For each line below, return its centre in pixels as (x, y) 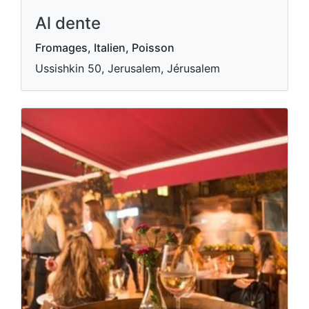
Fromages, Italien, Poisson (105, 48)
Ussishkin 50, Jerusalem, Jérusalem (128, 69)
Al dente (68, 23)
